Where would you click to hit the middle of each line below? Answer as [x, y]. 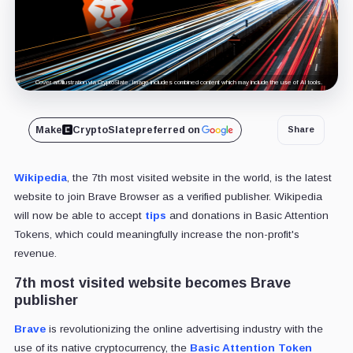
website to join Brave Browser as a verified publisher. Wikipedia [168, 196]
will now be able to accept [79, 215]
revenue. [35, 253]
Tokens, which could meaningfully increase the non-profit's [156, 234]
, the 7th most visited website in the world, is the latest [199, 177]
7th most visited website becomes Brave [152, 282]
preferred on [167, 130]
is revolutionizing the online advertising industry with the [184, 329]
